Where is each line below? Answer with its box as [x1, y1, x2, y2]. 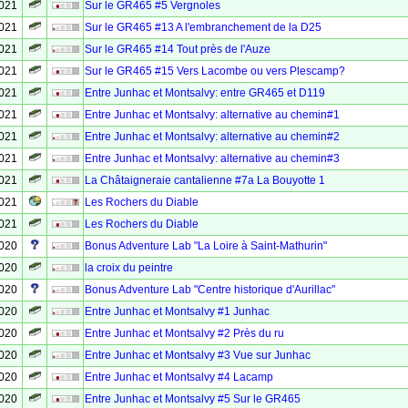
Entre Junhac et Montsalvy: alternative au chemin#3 [85, 152, 340, 165]
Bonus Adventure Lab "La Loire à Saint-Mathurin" [85, 240, 327, 252]
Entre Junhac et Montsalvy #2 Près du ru [85, 327, 284, 340]
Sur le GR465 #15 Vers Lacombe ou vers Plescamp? [85, 65, 345, 77]
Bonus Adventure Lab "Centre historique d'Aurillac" [85, 283, 335, 296]
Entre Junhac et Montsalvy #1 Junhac [85, 305, 270, 318]
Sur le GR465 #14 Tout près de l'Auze [85, 43, 270, 56]
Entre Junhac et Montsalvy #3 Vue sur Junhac [85, 349, 311, 362]
